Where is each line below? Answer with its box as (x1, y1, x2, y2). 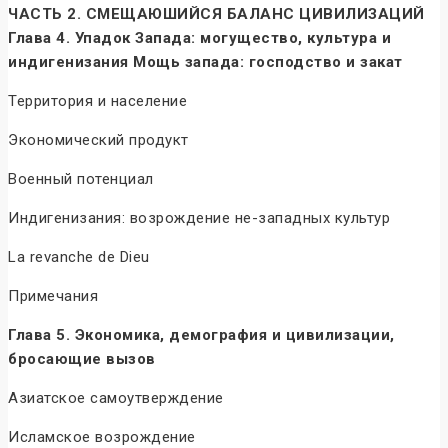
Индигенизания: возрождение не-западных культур (8, 209, 390, 228)
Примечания (8, 287, 98, 306)
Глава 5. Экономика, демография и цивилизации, (8, 326, 395, 345)
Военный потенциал (8, 170, 154, 189)
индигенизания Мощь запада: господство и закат (8, 53, 403, 72)
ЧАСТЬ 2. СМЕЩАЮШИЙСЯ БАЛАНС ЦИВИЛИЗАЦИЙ (8, 5, 425, 24)
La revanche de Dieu (8, 248, 150, 267)
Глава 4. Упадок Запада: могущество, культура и (8, 29, 391, 48)
